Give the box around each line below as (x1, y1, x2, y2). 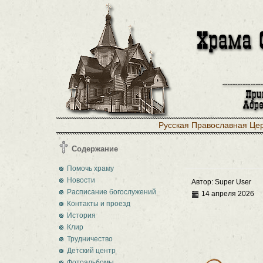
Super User (215, 178, 251, 187)
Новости (67, 176, 95, 184)
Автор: (191, 178, 215, 187)
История (67, 211, 96, 220)
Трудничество (67, 235, 113, 243)
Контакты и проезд (67, 200, 130, 208)
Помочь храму (67, 164, 114, 173)
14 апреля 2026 (201, 190, 254, 198)
